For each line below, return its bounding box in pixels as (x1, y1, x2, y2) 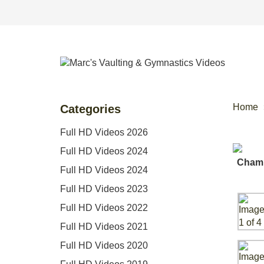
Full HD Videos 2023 (60, 183, 148, 194)
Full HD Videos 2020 (60, 240, 148, 250)
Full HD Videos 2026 (60, 127, 148, 137)
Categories (60, 102, 121, 115)
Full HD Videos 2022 (60, 202, 148, 213)
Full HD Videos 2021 (60, 221, 148, 232)
